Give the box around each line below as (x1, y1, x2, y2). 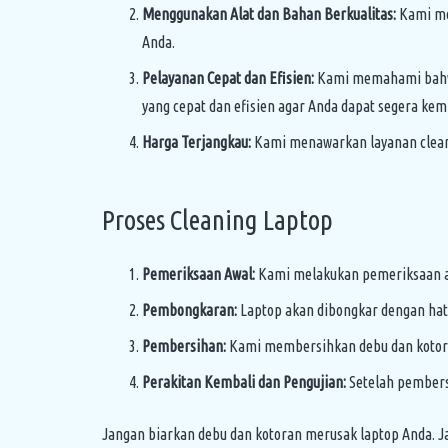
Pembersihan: (142, 337, 226, 355)
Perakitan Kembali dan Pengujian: (142, 373, 346, 391)
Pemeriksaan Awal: (142, 265, 255, 283)
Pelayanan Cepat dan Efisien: (142, 69, 314, 87)
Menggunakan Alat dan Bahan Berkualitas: (142, 5, 396, 23)
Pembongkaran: (142, 301, 237, 319)
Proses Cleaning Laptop (102, 205, 333, 235)
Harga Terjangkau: (142, 133, 251, 151)
